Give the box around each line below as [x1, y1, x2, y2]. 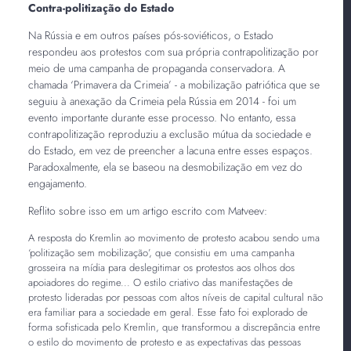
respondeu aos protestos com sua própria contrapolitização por [27, 43, 319, 60]
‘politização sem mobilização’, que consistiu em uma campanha [27, 244, 295, 260]
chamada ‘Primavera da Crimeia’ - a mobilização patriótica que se [27, 76, 320, 92]
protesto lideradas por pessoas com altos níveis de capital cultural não [27, 289, 323, 305]
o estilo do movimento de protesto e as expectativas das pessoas [27, 334, 301, 349]
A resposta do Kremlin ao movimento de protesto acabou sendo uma [27, 230, 320, 245]
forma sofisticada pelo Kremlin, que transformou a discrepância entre [27, 319, 320, 335]
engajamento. [27, 175, 87, 191]
